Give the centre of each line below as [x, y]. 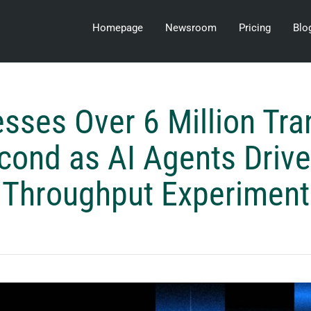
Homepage [118, 28]
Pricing [255, 28]
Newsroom [191, 28]
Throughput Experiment [155, 194]
